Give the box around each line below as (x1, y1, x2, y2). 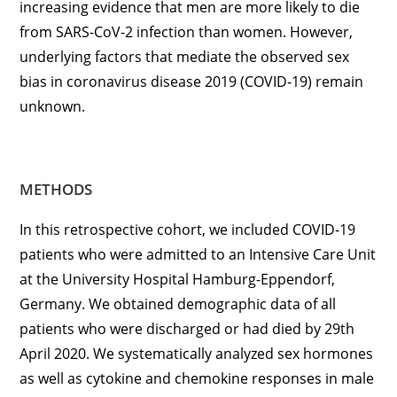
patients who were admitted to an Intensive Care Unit (19, 245, 377, 265)
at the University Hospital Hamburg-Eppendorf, (19, 269, 336, 290)
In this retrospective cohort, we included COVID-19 (19, 220, 356, 240)
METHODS (19, 179, 93, 200)
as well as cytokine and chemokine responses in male (19, 369, 375, 389)
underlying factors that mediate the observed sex (19, 47, 350, 67)
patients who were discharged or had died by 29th (19, 319, 355, 339)
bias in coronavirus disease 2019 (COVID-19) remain (19, 72, 364, 92)
